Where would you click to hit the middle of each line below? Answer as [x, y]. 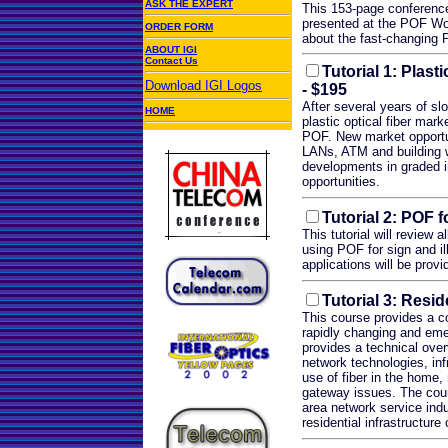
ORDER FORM [179, 26]
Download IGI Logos [203, 85]
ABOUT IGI [171, 49]
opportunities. [341, 181]
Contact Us [171, 60]
